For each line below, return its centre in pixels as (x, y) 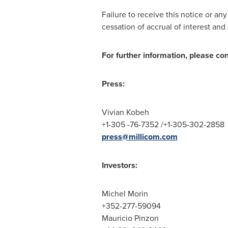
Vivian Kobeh (125, 112)
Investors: (119, 165)
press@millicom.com (139, 137)
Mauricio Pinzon (130, 218)
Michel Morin (125, 194)
